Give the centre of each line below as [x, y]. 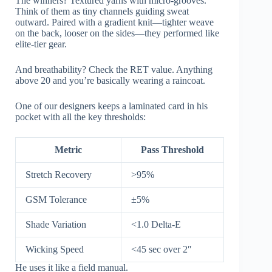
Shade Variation [56, 224]
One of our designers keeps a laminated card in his [111, 106]
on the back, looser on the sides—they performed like [117, 33]
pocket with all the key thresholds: [80, 117]
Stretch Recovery [59, 174]
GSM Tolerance [56, 199]
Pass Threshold [172, 149]
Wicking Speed [55, 249]
